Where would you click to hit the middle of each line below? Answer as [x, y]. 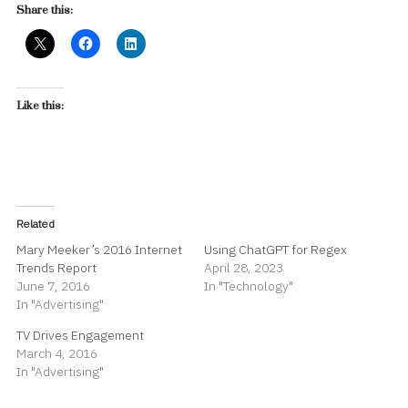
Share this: [45, 10]
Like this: [40, 105]
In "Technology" [249, 286]
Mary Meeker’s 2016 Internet [99, 249]
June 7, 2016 [53, 286]
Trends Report [56, 267]
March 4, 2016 [57, 353]
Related [36, 223]
